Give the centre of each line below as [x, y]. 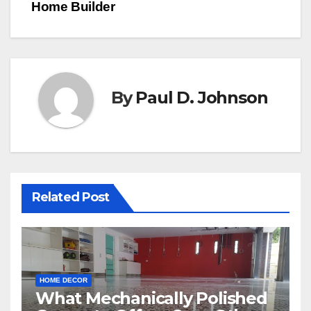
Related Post [71, 197]
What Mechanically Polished [151, 299]
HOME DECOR [64, 280]
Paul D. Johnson [202, 97]
